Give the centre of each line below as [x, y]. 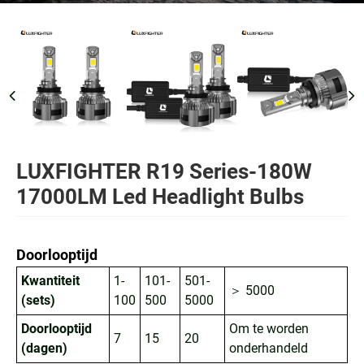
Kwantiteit [50, 280]
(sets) [38, 300]
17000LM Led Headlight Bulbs [160, 196]
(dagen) [44, 348]
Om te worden [269, 328]
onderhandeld [269, 348]
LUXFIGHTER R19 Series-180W [164, 171]
